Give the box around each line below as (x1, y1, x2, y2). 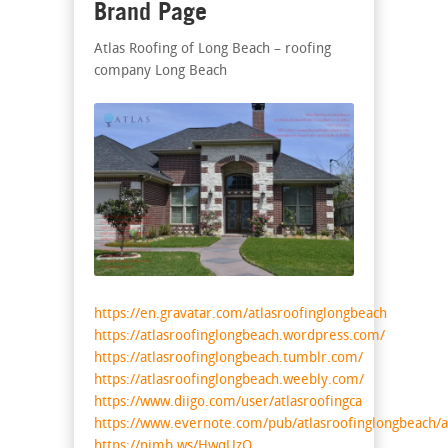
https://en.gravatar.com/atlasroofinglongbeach (94, 307, 387, 323)
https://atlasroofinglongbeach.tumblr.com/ (94, 351, 363, 367)
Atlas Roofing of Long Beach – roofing (94, 41, 331, 57)
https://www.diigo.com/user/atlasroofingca (94, 395, 362, 411)
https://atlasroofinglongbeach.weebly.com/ (94, 373, 364, 389)
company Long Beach (94, 63, 227, 79)
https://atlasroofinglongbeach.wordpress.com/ (94, 329, 385, 345)
